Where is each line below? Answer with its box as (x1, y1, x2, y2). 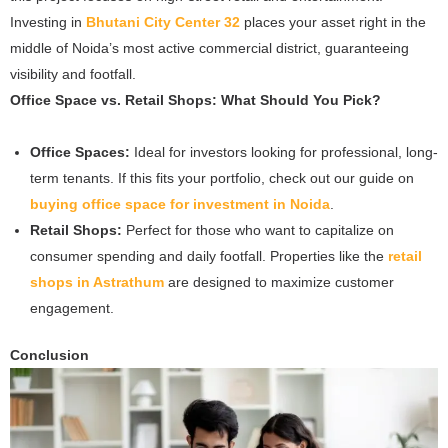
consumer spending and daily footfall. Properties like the (30, 248, 388, 265)
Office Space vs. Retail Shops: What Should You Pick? (10, 92, 381, 109)
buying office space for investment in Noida (30, 196, 330, 213)
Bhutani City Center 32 (86, 14, 240, 31)
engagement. (30, 300, 114, 317)
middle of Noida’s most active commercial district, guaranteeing (10, 40, 409, 57)
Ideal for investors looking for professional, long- (130, 144, 438, 161)
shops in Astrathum (30, 274, 164, 291)
